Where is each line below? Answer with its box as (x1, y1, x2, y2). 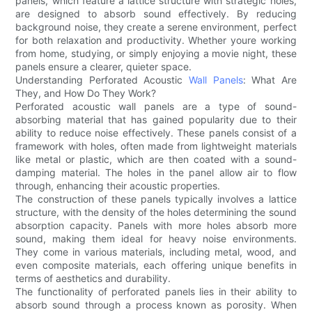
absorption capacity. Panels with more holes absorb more (15, 219, 297, 231)
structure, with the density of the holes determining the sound (15, 205, 297, 218)
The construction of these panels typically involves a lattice (15, 192, 297, 205)
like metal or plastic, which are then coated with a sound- (15, 153, 297, 165)
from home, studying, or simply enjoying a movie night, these (15, 47, 297, 59)
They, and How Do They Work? (15, 86, 157, 99)
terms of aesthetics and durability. (15, 272, 171, 284)
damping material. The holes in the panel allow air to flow (15, 166, 297, 178)
